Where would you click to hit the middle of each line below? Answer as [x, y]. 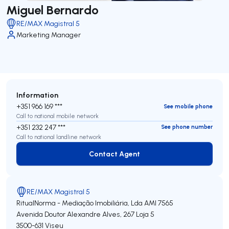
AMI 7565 [159, 203]
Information [37, 95]
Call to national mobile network [58, 116]
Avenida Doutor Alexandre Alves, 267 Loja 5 [85, 214]
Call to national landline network [59, 137]
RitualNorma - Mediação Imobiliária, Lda [79, 203]
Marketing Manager [49, 35]
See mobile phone [188, 106]
